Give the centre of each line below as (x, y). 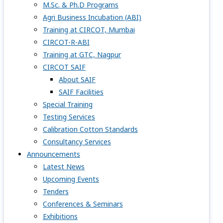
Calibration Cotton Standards (90, 129)
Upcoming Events (71, 179)
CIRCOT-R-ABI (66, 42)
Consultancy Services (77, 142)
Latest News (64, 167)
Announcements (54, 154)
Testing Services (69, 117)
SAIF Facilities (81, 92)
